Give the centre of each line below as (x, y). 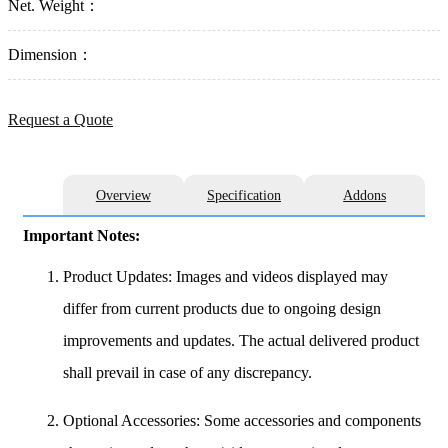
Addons (365, 195)
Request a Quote (60, 120)
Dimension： (50, 55)
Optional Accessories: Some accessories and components (242, 420)
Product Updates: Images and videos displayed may (225, 276)
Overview (123, 195)
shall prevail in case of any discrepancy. (187, 372)
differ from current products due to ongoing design (222, 308)
